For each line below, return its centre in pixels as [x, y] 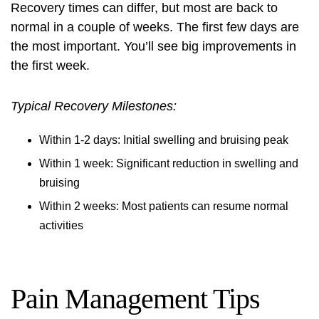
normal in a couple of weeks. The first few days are [155, 27]
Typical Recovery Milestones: [94, 106]
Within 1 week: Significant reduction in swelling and [169, 163]
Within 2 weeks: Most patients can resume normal [164, 206]
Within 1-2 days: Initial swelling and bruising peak [164, 140]
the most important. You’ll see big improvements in [153, 46]
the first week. [50, 66]
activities [61, 225]
